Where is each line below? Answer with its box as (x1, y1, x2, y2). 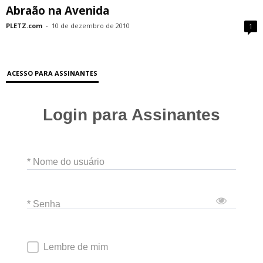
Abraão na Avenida (6, 3, 109, 18)
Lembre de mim (43, 242, 108, 252)
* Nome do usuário (27, 156, 104, 167)
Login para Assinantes (43, 106, 220, 124)
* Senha (27, 198, 60, 209)
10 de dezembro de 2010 (52, 21, 130, 30)
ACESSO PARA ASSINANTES (7, 69, 97, 77)
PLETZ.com (6, 21, 42, 30)
